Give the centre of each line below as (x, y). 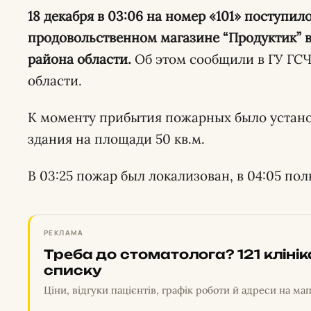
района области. (79, 59)
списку (73, 270)
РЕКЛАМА (64, 233)
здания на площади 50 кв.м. (116, 139)
